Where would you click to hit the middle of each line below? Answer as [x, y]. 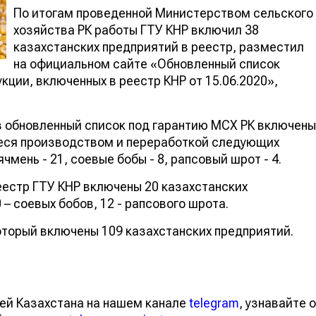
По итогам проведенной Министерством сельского [163, 13]
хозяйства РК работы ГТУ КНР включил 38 [136, 30]
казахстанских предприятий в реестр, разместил [159, 47]
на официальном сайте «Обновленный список [147, 63]
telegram [214, 303]
